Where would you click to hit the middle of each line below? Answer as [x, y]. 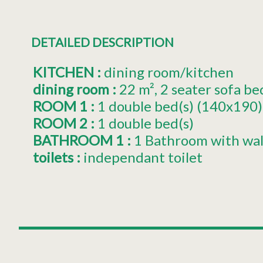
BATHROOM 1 [80, 140]
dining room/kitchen [169, 72]
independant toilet [143, 157]
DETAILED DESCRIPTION [102, 42]
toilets [55, 157]
